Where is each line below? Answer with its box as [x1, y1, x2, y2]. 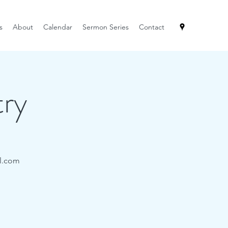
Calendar [43, 22, 72, 32]
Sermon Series [82, 22, 129, 32]
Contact [139, 22, 164, 32]
